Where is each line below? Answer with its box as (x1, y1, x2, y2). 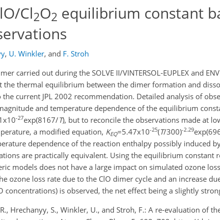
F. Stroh (63, 49, 89, 58)
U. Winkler (9, 49, 44, 58)
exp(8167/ (24, 115, 58, 125)
